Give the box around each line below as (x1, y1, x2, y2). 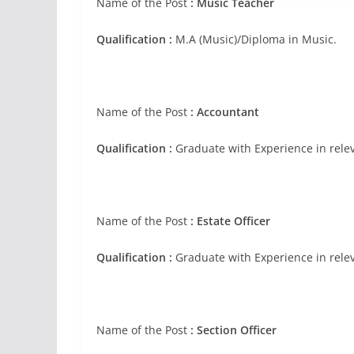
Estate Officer (197, 213, 270, 228)
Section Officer (197, 322, 277, 337)
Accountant (197, 104, 259, 119)
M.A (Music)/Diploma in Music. (172, 32, 337, 47)
